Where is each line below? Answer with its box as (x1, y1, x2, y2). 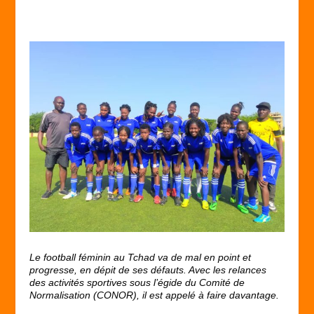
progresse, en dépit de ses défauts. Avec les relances (29, 264, 267, 275)
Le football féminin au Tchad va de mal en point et (29, 251, 252, 263)
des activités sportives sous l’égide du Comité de (29, 276, 245, 288)
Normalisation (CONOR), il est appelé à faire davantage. (29, 289, 280, 301)
